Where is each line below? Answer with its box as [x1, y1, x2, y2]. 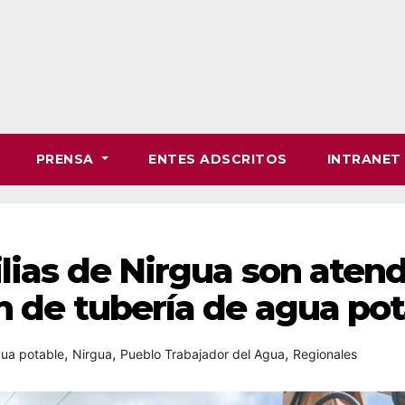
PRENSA [35, 150, 99, 167]
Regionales [293, 345, 357, 362]
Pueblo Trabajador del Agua [120, 345, 285, 362]
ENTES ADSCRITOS [148, 150, 287, 167]
